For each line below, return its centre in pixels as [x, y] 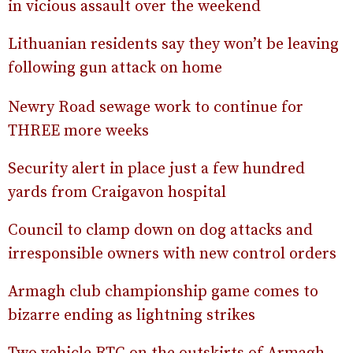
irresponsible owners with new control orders [172, 254]
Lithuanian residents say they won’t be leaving [173, 45]
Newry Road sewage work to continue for [156, 108]
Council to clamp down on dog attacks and [160, 230]
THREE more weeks [78, 131]
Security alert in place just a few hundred [156, 169]
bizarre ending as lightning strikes [132, 316]
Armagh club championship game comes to [163, 292]
